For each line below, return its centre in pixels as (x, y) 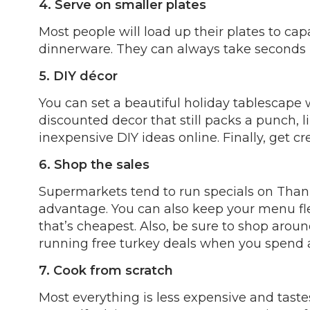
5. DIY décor (78, 76)
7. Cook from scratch (106, 271)
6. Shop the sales (94, 165)
